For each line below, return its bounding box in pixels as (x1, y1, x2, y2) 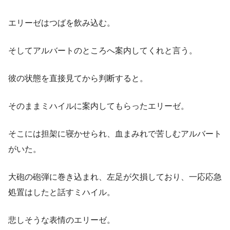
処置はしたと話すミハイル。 (8, 188, 115, 197)
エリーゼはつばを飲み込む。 (8, 18, 115, 28)
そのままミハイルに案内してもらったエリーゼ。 (8, 102, 189, 111)
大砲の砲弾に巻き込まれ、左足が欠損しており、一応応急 (8, 172, 222, 182)
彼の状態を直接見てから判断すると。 (8, 74, 148, 83)
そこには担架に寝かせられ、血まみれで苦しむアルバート (8, 129, 222, 139)
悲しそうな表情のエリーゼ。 (8, 216, 115, 225)
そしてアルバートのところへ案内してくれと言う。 (8, 46, 197, 55)
